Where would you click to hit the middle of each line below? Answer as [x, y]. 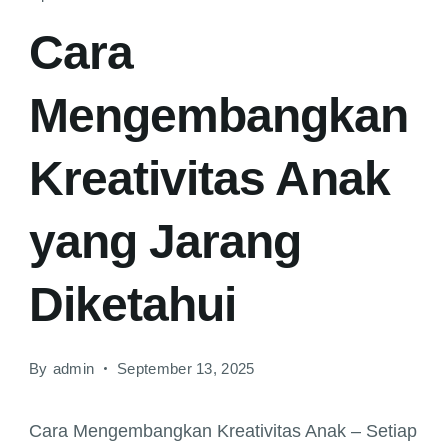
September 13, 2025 [186, 368]
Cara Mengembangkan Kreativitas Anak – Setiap [223, 430]
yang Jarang [165, 241]
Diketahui [133, 304]
